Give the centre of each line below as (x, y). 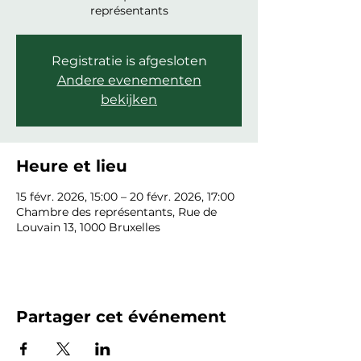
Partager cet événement (121, 317)
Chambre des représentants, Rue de (116, 212)
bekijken (129, 100)
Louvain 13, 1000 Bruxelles (88, 227)
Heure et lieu (72, 166)
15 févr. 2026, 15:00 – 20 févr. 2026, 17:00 (125, 197)
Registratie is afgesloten (129, 61)
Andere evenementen (129, 80)
